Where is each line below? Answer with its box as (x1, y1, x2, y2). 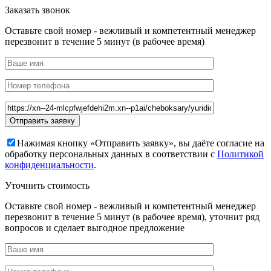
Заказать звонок (5, 5, 70, 16)
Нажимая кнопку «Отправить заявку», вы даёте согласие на (17, 138, 264, 149)
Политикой (217, 149, 264, 160)
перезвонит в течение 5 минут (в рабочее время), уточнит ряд (5, 212, 260, 223)
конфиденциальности (5, 160, 94, 171)
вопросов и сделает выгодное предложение (5, 223, 184, 233)
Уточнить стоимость (5, 180, 90, 191)
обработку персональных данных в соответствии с (5, 149, 217, 160)
